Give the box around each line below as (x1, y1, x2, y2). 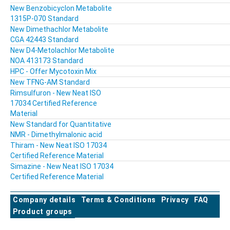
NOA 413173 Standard (10, 56, 83, 65)
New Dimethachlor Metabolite (10, 25, 108, 34)
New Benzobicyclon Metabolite (10, 4, 112, 13)
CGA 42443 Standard (10, 35, 79, 44)
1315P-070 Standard (10, 14, 79, 23)
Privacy (161, 196, 189, 204)
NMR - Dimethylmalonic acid (10, 130, 102, 139)
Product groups (13, 207, 72, 216)
